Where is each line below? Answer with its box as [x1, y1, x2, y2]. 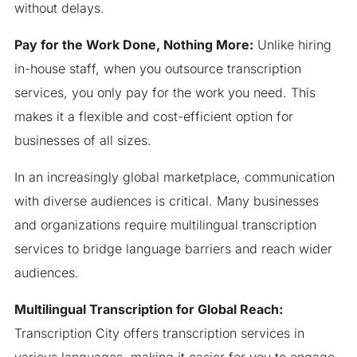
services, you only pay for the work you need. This [14, 84, 316, 100]
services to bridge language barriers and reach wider [14, 240, 332, 257]
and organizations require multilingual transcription [14, 216, 316, 233]
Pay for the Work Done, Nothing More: [14, 36, 253, 53]
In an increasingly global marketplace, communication [14, 168, 335, 185]
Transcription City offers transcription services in [14, 324, 304, 341]
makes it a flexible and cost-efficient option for [14, 108, 293, 124]
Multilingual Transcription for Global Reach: [14, 300, 283, 317]
